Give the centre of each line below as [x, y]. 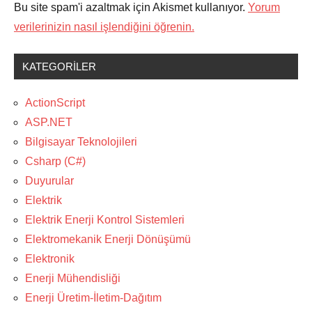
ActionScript [55, 103]
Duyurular [49, 181]
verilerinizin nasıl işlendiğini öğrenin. [104, 27]
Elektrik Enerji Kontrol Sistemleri [105, 220]
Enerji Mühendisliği [73, 279]
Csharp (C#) [55, 162]
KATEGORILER [59, 67]
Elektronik [50, 259]
